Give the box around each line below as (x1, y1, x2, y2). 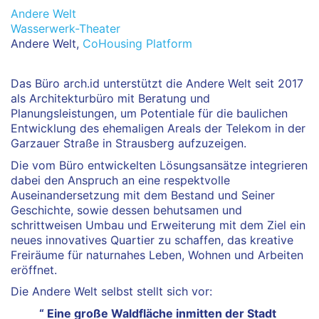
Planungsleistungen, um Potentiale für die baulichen (11, 106, 288, 121)
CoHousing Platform (83, 36, 192, 51)
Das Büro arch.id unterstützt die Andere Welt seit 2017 (11, 76, 303, 91)
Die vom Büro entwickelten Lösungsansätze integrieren (11, 157, 308, 172)
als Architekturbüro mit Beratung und (11, 91, 210, 106)
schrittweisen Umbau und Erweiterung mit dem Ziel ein (11, 217, 305, 232)
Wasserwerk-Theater (11, 21, 120, 36)
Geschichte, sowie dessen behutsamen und (11, 202, 242, 217)
